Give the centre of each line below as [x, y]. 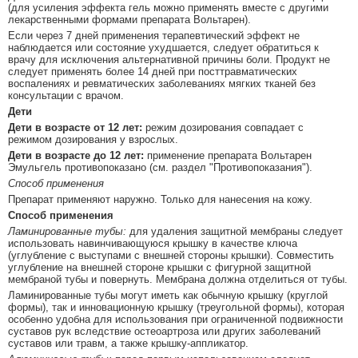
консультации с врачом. [66, 96]
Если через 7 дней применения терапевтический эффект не [154, 36]
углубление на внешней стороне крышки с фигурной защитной [159, 268]
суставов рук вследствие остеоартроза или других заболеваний [164, 332]
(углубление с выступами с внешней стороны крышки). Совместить [171, 256]
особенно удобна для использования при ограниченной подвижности [175, 320]
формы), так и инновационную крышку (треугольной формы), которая [176, 308]
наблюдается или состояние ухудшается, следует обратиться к [163, 48]
